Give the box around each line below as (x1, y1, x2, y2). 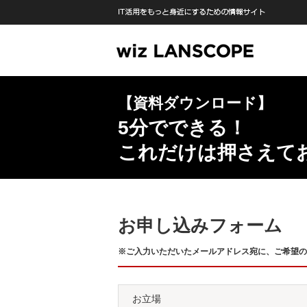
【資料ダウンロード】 (118, 95, 272, 112)
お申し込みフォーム (118, 215, 282, 236)
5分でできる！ (118, 117, 247, 138)
